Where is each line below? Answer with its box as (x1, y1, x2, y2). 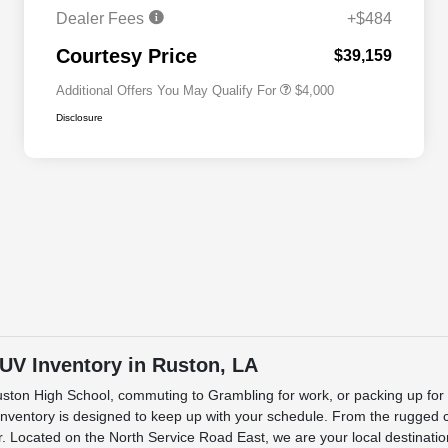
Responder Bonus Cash (176, 37, 290, 51)
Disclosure (56, 112, 103, 124)
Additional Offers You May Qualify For (56, 83, 276, 99)
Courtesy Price (56, 45, 197, 68)
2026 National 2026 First (176, 22, 297, 36)
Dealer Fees (56, 10, 148, 28)
